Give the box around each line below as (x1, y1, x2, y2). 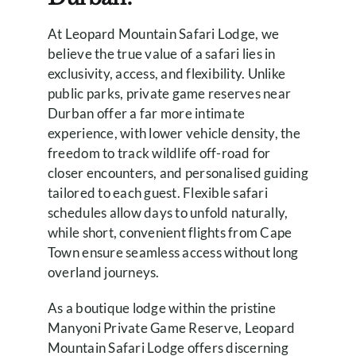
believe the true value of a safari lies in (47, 45, 276, 63)
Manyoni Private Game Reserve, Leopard (47, 319, 296, 337)
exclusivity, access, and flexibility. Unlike (47, 65, 286, 83)
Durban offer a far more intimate (47, 105, 246, 122)
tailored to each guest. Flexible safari (47, 184, 268, 202)
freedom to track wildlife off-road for (47, 145, 271, 162)
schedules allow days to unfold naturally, (47, 204, 288, 222)
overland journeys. (47, 264, 160, 281)
